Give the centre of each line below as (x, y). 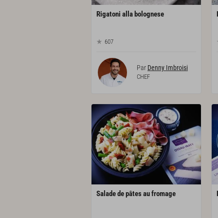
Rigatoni (109, 14)
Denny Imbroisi (168, 67)
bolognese (149, 14)
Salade (106, 194)
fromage (163, 194)
